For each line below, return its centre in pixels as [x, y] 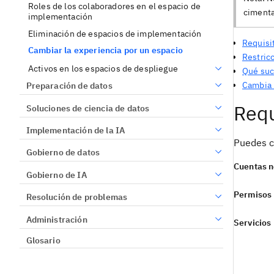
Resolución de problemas [77, 197]
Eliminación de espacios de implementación [115, 33]
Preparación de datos [69, 86]
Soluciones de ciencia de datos [88, 108]
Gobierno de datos [63, 153]
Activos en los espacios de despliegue [103, 68]
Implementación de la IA [76, 131]
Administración [57, 219]
